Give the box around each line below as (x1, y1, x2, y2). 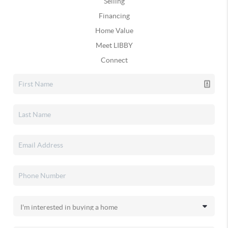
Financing (98, 12, 130, 20)
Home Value (95, 26, 133, 35)
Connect (100, 56, 128, 64)
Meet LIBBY (95, 41, 133, 49)
